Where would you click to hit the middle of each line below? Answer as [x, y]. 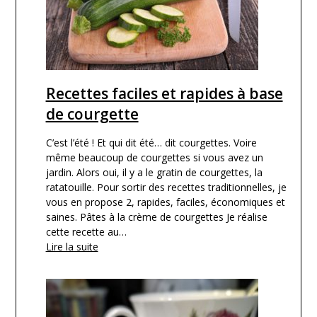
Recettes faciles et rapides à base [164, 94]
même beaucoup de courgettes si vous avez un [154, 158]
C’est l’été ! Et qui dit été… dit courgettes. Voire [151, 143]
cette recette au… [86, 232]
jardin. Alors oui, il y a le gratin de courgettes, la [154, 173]
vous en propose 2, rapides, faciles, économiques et [165, 202]
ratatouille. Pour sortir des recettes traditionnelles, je [166, 188]
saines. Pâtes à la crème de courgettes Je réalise [156, 217]
